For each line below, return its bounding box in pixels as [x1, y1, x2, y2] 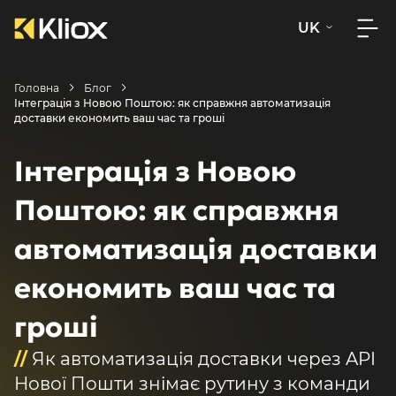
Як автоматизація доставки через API [27, 347, 376, 369]
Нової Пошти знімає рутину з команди [14, 372, 370, 394]
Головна [14, 80, 59, 95]
